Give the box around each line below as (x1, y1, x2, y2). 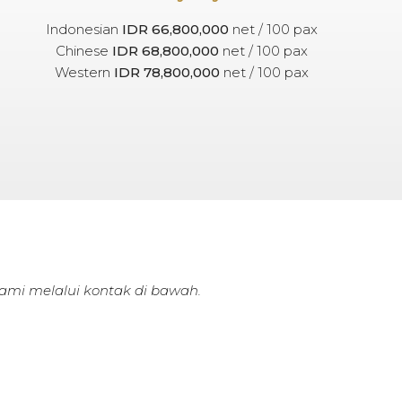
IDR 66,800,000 (122, 20, 230, 38)
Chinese (56, 41, 109, 59)
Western (55, 63, 115, 81)
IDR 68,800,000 (109, 41, 220, 59)
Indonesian (46, 20, 123, 38)
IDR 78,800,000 (114, 63, 221, 81)
